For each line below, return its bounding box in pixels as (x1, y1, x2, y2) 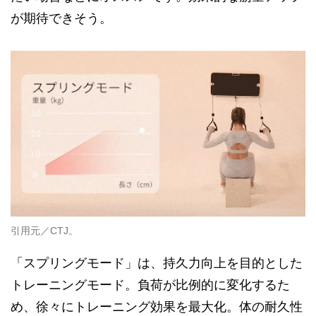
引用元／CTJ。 (11, 224, 78, 236)
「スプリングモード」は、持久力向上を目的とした (11, 255, 303, 270)
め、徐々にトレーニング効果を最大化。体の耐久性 (11, 299, 303, 314)
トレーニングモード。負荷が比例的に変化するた (11, 277, 290, 292)
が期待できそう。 (11, 11, 112, 25)
